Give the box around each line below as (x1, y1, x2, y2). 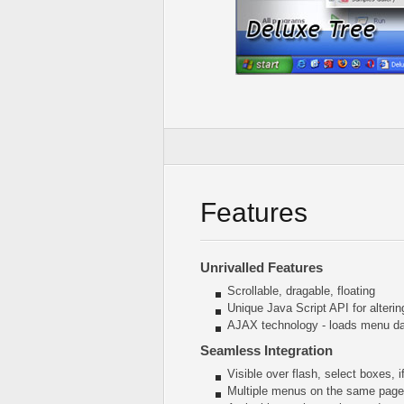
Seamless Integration (200, 343, 333, 358)
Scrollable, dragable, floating (227, 284, 375, 298)
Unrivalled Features (200, 260, 323, 275)
